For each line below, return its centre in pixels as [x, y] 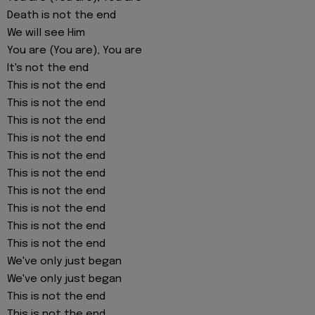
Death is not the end [62, 16]
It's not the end [48, 69]
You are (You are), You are [75, 51]
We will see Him [46, 33]
